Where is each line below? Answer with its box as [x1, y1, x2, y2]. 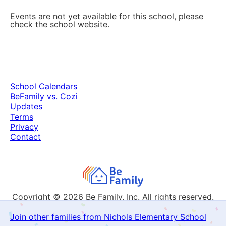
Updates [10, 101, 42, 111]
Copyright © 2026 [12, 192, 86, 202]
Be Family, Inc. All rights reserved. [86, 192, 214, 202]
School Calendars [10, 81, 77, 91]
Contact [10, 132, 41, 142]
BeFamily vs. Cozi [10, 91, 78, 101]
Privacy [10, 122, 38, 132]
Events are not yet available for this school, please [10, 11, 203, 21]
